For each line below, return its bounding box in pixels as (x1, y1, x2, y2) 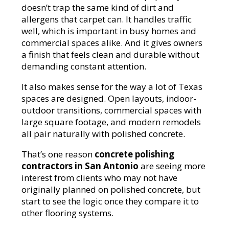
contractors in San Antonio (21, 160, 139, 172)
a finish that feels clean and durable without (21, 49, 200, 61)
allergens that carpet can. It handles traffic (21, 13, 192, 26)
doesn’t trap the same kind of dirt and (21, 2, 174, 14)
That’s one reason (21, 148, 95, 161)
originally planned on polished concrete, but (21, 184, 201, 196)
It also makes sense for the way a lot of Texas (21, 81, 203, 93)
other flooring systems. (21, 207, 114, 219)
